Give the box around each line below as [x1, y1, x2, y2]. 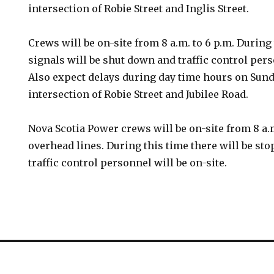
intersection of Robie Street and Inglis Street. [28, 2, 250, 15]
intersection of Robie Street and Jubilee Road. [28, 88, 249, 100]
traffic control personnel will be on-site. [28, 157, 228, 169]
